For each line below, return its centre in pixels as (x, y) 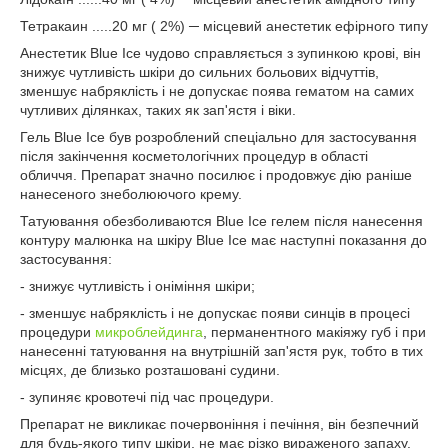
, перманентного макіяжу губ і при (314, 332)
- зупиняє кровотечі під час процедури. (147, 397)
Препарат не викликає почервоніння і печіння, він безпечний (219, 424)
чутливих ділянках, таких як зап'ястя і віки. (158, 110)
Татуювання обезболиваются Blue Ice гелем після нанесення (221, 221)
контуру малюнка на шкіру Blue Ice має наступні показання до (223, 240)
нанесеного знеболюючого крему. (131, 194)
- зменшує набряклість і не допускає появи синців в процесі (215, 313)
